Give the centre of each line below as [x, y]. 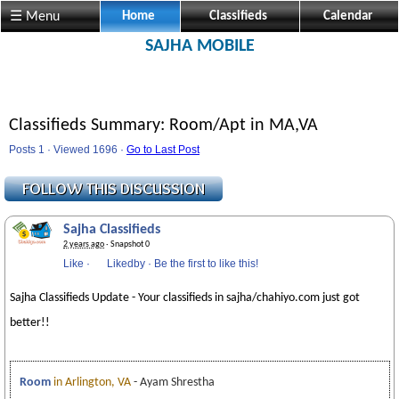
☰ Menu [35, 17]
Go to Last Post [163, 150]
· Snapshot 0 [127, 244]
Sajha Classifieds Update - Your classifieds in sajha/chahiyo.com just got [185, 298]
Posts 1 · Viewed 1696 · [68, 150]
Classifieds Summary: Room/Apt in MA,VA [163, 126]
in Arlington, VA [92, 383]
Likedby [126, 264]
